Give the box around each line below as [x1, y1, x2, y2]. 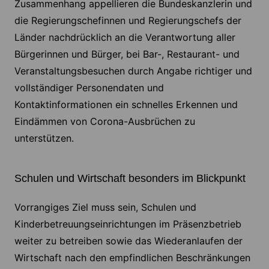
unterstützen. [14, 132, 74, 145]
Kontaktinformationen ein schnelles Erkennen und [14, 98, 238, 111]
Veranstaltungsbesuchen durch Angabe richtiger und [14, 65, 252, 77]
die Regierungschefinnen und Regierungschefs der [14, 14, 241, 27]
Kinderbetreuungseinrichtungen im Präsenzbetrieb [14, 218, 241, 231]
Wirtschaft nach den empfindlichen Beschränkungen [14, 252, 250, 264]
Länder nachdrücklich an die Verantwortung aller [14, 31, 235, 44]
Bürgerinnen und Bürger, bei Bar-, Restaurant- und [14, 48, 240, 61]
